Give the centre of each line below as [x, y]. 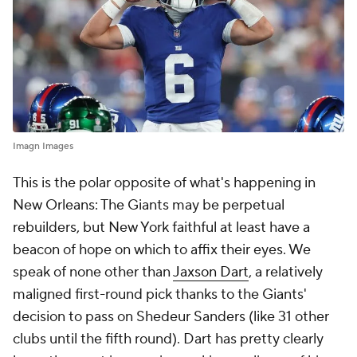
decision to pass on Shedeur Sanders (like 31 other [171, 317]
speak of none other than [93, 273]
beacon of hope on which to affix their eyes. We [162, 250]
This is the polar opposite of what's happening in [164, 183]
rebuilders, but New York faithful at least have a [161, 228]
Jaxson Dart [211, 273]
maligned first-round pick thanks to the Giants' [160, 295]
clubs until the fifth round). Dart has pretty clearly [168, 339]
